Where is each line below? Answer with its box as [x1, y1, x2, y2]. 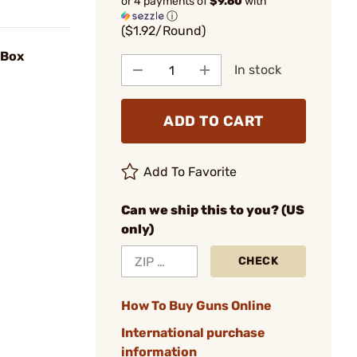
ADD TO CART [163, 112, 264, 130]
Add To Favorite [143, 164, 237, 179]
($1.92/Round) [121, 23, 206, 38]
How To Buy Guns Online [121, 298, 272, 313]
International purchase [121, 325, 265, 340]
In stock [234, 62, 281, 77]
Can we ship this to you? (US [121, 202, 304, 218]
